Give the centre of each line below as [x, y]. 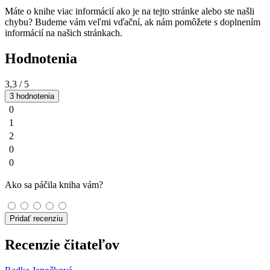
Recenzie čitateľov [62, 245]
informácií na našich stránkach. [64, 33]
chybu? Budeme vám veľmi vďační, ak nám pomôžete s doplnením [133, 22]
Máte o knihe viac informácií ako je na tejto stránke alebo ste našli [130, 11]
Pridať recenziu [36, 219]
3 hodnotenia [32, 96]
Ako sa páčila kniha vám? [54, 185]
